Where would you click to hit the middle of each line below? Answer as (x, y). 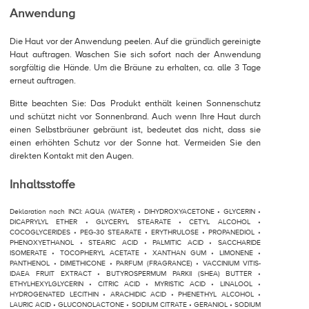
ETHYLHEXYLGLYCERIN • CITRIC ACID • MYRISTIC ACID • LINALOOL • (135, 283)
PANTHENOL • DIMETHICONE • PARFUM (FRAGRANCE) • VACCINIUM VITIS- (135, 263)
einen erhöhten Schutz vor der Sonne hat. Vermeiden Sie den (135, 142)
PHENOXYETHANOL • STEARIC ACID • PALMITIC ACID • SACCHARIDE (135, 242)
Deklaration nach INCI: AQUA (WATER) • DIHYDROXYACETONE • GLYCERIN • (135, 211)
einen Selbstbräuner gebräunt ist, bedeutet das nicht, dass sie (135, 129)
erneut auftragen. (43, 80)
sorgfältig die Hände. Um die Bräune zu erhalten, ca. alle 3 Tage (135, 67)
